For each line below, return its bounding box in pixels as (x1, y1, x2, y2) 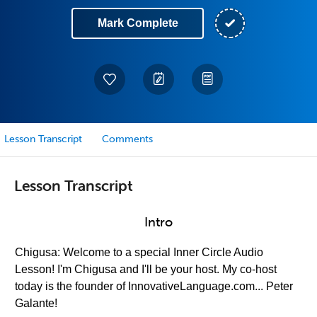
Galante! (15, 297, 57, 309)
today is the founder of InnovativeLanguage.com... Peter (15, 280, 293, 292)
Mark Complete (97, 17, 178, 29)
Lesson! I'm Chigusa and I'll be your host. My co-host (15, 263, 277, 275)
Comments (102, 133, 153, 145)
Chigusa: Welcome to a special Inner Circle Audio (15, 246, 263, 258)
